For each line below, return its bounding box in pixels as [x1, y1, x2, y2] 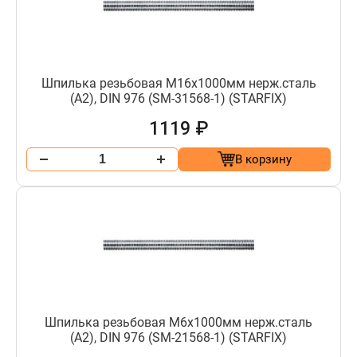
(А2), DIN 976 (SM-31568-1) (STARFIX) [70, 90, 287, 106]
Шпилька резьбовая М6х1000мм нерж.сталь [45, 314, 312, 330]
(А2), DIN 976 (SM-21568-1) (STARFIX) [70, 329, 287, 345]
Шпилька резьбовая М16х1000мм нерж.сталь [41, 75, 316, 91]
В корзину [235, 151, 292, 167]
